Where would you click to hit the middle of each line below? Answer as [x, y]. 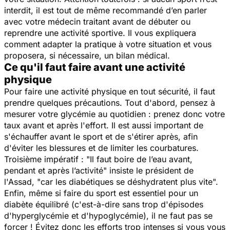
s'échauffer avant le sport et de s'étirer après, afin [101, 137]
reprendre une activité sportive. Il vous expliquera [100, 33]
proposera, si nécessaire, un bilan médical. [87, 56]
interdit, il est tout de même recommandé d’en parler [106, 11]
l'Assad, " [22, 182]
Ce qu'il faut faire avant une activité [95, 68]
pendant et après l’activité [54, 171]
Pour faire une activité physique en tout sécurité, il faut [110, 92]
